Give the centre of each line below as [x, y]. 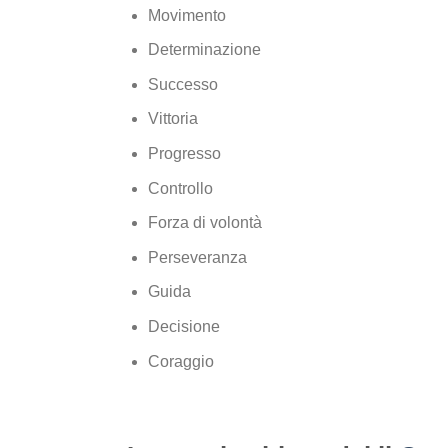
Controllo [180, 188]
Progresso [184, 153]
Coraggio [180, 361]
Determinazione [204, 50]
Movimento [186, 15]
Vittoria [172, 119]
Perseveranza [197, 257]
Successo [182, 84]
